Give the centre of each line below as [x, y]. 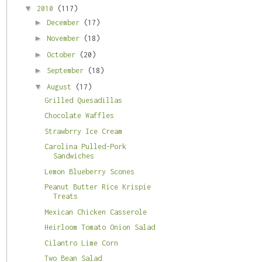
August [61, 87]
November [65, 39]
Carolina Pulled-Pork [85, 147]
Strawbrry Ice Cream [83, 131]
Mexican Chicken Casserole [95, 212]
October [63, 54]
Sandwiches [73, 156]
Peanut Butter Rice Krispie [97, 187]
